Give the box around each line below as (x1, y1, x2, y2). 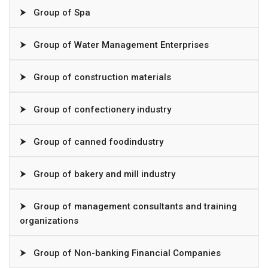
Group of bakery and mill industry (31, 168, 175, 179)
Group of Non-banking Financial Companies (31, 247, 221, 258)
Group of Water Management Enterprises (31, 39, 209, 50)
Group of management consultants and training (31, 200, 237, 212)
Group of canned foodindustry (31, 136, 163, 147)
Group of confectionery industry (31, 103, 171, 115)
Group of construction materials (31, 71, 171, 83)
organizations (20, 215, 78, 226)
